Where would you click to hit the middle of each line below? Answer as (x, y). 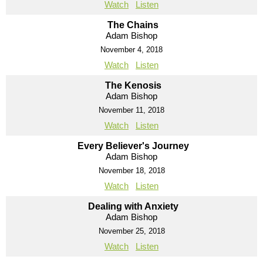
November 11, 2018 (131, 110)
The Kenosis (133, 85)
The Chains (133, 25)
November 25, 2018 (131, 231)
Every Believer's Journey (133, 146)
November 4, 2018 (131, 49)
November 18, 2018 (131, 170)
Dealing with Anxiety (133, 206)
